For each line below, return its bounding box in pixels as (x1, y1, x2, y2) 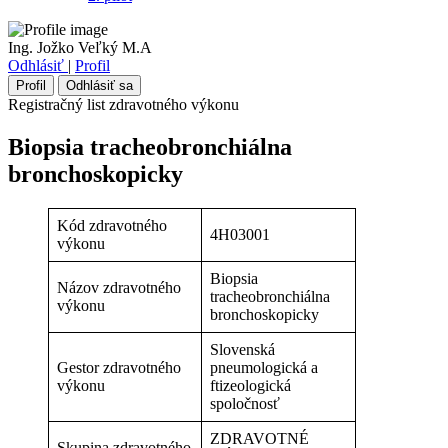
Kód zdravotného (57, 216, 167, 234)
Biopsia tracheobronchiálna (8, 133, 292, 160)
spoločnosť (210, 394, 280, 412)
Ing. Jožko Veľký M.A (8, 38, 152, 56)
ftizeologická (210, 376, 291, 394)
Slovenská (210, 340, 275, 358)
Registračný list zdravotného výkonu (8, 95, 239, 113)
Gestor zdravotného (57, 358, 181, 376)
